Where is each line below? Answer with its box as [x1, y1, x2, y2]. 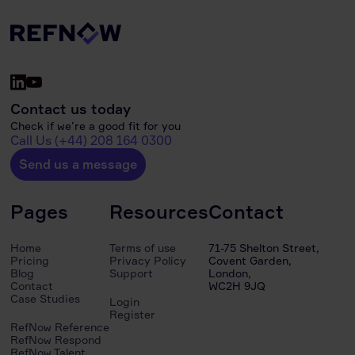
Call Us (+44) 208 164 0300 [10, 132, 173, 148]
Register [109, 307, 156, 321]
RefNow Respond [10, 333, 102, 346]
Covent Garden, [208, 254, 292, 267]
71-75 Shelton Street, [208, 241, 320, 254]
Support [109, 266, 154, 280]
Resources [109, 200, 209, 223]
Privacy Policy [109, 254, 187, 267]
